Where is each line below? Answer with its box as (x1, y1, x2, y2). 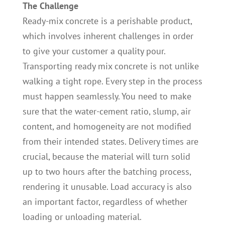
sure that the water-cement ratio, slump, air (22, 105, 191, 118)
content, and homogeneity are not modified (22, 121, 191, 133)
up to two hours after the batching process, (22, 166, 191, 178)
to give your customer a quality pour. (22, 45, 165, 57)
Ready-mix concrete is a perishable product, (22, 15, 192, 27)
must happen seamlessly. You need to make (22, 90, 191, 102)
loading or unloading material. (22, 211, 142, 223)
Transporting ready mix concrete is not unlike (22, 60, 199, 72)
